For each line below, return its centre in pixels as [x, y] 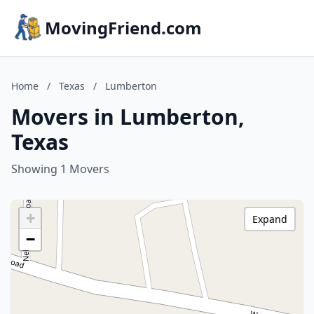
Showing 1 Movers [60, 169]
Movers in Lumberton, [128, 117]
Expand [270, 219]
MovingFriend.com [123, 28]
